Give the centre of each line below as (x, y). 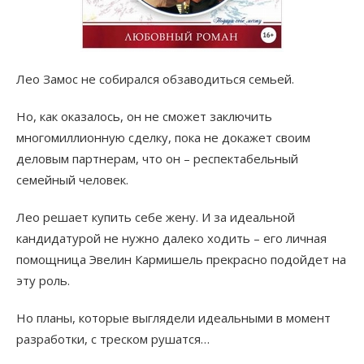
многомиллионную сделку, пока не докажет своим (163, 138)
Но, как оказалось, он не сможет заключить (144, 117)
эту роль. (43, 281)
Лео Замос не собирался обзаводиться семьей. (155, 79)
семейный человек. (72, 180)
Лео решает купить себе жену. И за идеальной (156, 217)
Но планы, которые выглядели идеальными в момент (173, 318)
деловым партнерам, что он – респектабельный (157, 159)
